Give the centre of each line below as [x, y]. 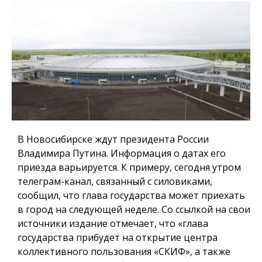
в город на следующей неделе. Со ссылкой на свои [134, 209]
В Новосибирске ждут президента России [113, 139]
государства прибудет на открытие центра [118, 237]
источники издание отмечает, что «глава [113, 223]
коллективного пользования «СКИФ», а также [124, 251]
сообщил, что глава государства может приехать [131, 195]
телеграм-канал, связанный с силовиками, [115, 181]
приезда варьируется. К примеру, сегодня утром [129, 167]
